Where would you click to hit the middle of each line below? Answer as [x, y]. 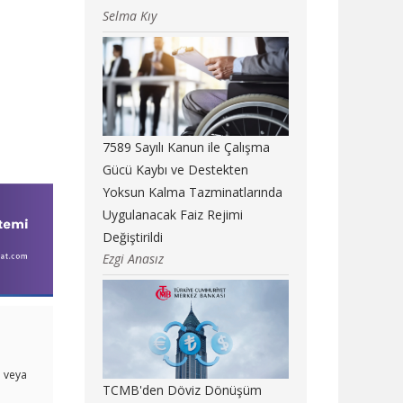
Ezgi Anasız [133, 259]
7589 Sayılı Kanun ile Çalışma [186, 148]
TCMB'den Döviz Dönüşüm [182, 390]
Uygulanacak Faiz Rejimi [172, 215]
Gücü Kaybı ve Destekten [175, 170]
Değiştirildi [132, 237]
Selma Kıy [129, 16]
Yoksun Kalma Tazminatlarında [192, 193]
